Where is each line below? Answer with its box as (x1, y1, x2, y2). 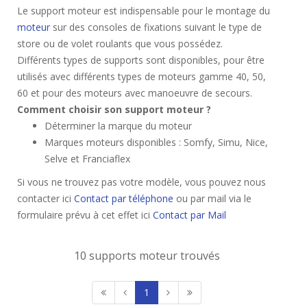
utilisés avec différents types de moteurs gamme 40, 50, (17, 70, 266, 83)
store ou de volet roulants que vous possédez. (17, 37, 223, 50)
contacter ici (17, 192, 74, 205)
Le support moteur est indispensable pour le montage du (17, 4, 270, 17)
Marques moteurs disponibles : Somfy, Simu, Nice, (45, 136, 268, 149)
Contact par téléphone (74, 192, 173, 205)
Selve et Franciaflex (45, 152, 130, 165)
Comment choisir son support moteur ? (17, 103, 211, 116)
